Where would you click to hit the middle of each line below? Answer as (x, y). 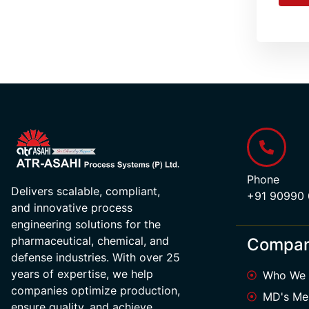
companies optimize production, (96, 290)
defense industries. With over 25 (96, 257)
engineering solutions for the (86, 224)
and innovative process (72, 207)
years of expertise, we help (82, 273)
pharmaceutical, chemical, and (90, 240)
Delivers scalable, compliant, (86, 191)
